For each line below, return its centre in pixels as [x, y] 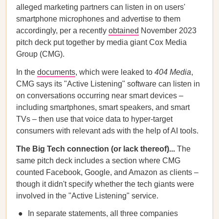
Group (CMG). [40, 54]
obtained [124, 31]
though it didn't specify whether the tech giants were [105, 184]
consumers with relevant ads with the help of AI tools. [107, 131]
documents [56, 72]
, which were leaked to [115, 72]
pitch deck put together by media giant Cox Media [101, 42]
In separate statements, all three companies [103, 213]
